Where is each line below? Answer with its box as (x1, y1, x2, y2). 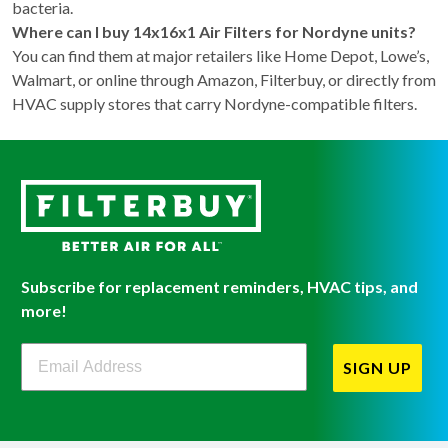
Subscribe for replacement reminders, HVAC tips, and (21, 276, 418, 296)
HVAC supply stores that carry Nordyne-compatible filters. (12, 94, 417, 114)
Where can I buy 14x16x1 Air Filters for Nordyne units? (12, 22, 416, 42)
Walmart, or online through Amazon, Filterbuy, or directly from (12, 70, 436, 90)
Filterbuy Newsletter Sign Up (20, 341, 236, 359)
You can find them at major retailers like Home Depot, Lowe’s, (12, 46, 429, 66)
